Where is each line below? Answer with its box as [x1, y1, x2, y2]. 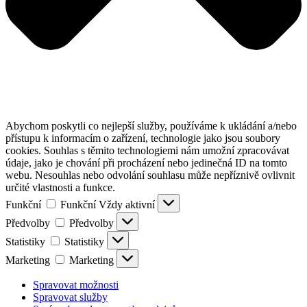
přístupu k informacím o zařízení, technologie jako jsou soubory [5, 132, 280, 145]
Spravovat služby [33, 291, 108, 304]
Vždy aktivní [99, 199, 158, 211]
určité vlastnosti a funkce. [5, 182, 115, 194]
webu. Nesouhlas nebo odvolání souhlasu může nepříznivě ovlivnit [5, 169, 295, 182]
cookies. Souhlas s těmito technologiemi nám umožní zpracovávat [5, 145, 289, 157]
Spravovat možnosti [33, 279, 119, 291]
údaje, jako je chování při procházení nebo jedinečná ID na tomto [5, 157, 287, 169]
